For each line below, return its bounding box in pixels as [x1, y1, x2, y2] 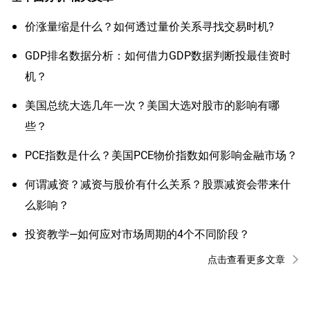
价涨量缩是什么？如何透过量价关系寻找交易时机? [25, 18, 274, 33]
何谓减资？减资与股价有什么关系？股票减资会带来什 [25, 176, 291, 191]
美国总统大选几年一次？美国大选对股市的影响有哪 [25, 97, 280, 112]
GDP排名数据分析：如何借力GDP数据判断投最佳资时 [25, 47, 291, 62]
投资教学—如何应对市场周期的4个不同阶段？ [25, 226, 250, 241]
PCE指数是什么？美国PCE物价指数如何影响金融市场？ [25, 147, 298, 162]
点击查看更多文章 [208, 252, 285, 266]
